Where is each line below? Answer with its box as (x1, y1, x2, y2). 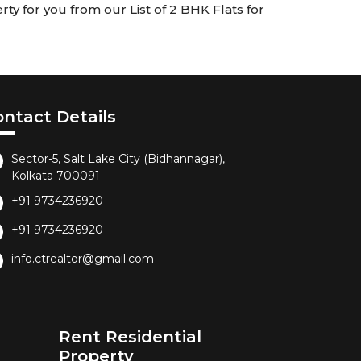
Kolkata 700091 (11, 168, 100, 184)
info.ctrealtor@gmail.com (11, 251, 154, 267)
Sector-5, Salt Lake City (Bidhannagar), (11, 151, 225, 167)
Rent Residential (59, 327, 201, 347)
